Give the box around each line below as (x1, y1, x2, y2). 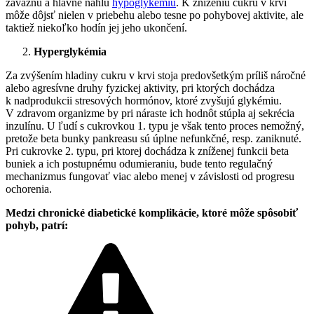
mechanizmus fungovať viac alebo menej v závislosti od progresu (6, 170, 294, 183)
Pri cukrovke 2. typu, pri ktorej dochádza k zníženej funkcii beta (6, 145, 289, 158)
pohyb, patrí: (6, 219, 68, 232)
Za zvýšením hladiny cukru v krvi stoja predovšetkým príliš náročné (6, 69, 306, 82)
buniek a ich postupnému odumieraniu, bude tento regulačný (6, 158, 273, 170)
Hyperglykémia (34, 46, 107, 58)
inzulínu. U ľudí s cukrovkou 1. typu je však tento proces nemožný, (6, 120, 304, 132)
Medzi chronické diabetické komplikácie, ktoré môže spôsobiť (6, 207, 298, 219)
